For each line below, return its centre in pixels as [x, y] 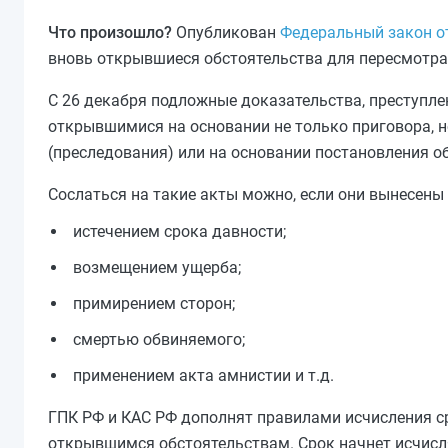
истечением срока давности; [179, 231]
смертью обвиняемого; [159, 339]
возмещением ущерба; [157, 267]
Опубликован [226, 32]
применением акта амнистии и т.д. [203, 375]
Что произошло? [110, 32]
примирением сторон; [154, 303]
